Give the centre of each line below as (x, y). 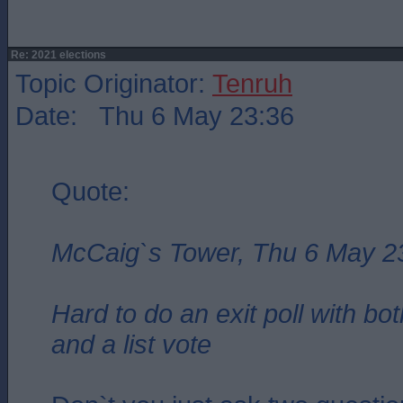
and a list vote (131, 344)
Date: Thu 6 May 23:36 (155, 116)
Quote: (90, 191)
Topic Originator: (114, 83)
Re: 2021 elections (57, 55)
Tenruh (252, 83)
